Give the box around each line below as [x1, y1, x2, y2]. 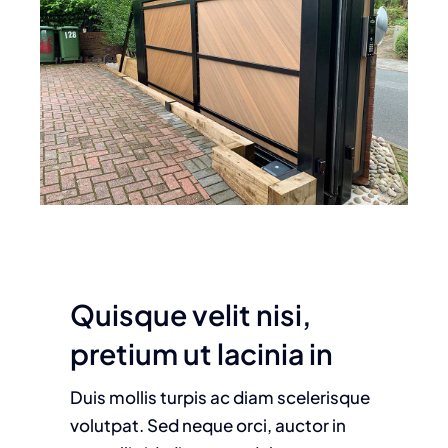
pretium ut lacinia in [69, 335, 333, 371]
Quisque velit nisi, [69, 296, 311, 332]
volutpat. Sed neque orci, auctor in [69, 414, 346, 436]
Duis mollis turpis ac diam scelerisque [69, 386, 370, 408]
